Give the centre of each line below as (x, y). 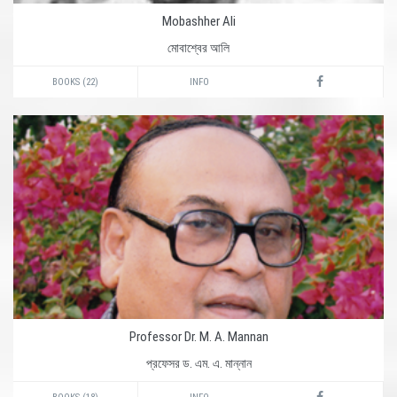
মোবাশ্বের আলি (198, 48)
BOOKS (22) (75, 82)
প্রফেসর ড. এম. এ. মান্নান (198, 363)
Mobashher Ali (198, 21)
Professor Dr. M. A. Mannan (198, 337)
